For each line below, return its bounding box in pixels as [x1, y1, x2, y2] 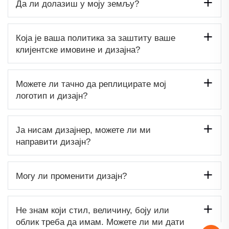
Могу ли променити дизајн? [16, 171, 127, 181]
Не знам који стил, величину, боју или [16, 205, 169, 215]
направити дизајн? [16, 136, 90, 147]
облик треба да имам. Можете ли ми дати [16, 217, 185, 227]
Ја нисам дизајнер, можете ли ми [16, 125, 151, 135]
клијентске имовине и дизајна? [16, 44, 140, 55]
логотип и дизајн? [16, 90, 87, 101]
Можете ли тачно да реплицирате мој [16, 79, 166, 89]
